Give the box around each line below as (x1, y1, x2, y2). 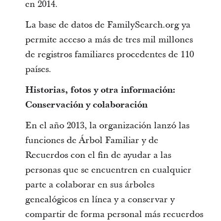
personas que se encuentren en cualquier (25, 164, 191, 176)
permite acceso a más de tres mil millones (25, 34, 193, 46)
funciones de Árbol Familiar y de (25, 134, 158, 147)
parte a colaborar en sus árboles (25, 179, 154, 191)
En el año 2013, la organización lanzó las (25, 119, 189, 132)
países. (25, 63, 51, 75)
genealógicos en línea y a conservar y (25, 193, 175, 206)
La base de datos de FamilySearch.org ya (25, 19, 190, 31)
